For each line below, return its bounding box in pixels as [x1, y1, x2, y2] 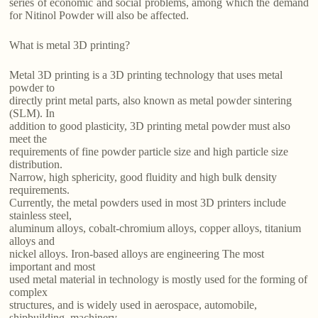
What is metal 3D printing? [9, 39, 131, 52]
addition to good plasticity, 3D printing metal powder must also [9, 120, 291, 133]
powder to [9, 82, 55, 94]
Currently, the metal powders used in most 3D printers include [9, 197, 287, 209]
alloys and [9, 235, 55, 248]
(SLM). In [9, 107, 55, 120]
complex [9, 286, 48, 299]
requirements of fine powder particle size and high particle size [9, 146, 289, 158]
